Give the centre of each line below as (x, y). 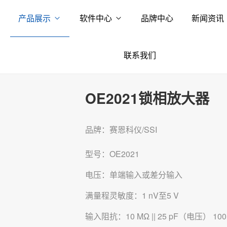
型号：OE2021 (112, 154)
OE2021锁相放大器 (147, 98)
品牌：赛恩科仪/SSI (121, 129)
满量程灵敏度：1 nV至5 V (132, 195)
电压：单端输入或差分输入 (134, 175)
